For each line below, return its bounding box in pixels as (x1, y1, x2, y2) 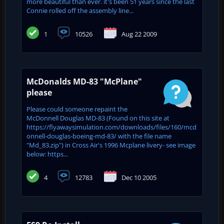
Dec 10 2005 (121, 172, 156, 182)
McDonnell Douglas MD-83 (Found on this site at (26, 113, 169, 122)
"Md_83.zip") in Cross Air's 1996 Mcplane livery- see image (26, 140, 195, 149)
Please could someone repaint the (26, 104, 127, 113)
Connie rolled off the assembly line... (26, 5, 133, 15)
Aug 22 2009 (121, 29, 157, 38)
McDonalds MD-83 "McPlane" (26, 75, 142, 87)
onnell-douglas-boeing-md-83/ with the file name (26, 131, 171, 140)
